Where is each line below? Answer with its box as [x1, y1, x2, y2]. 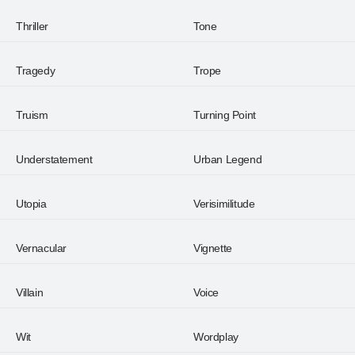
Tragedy [16, 64, 55, 77]
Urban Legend [193, 153, 262, 166]
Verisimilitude [193, 197, 255, 210]
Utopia [16, 197, 47, 210]
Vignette [193, 242, 232, 254]
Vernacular [16, 242, 67, 254]
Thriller [16, 20, 48, 32]
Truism [16, 109, 48, 121]
